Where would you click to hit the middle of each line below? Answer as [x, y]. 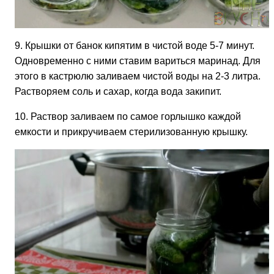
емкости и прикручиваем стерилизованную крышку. [131, 131]
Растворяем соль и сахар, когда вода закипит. [118, 91]
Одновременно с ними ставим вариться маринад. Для [138, 61]
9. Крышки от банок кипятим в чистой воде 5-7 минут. [135, 45]
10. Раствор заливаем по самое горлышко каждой [128, 116]
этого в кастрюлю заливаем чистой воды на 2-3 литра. [138, 76]
